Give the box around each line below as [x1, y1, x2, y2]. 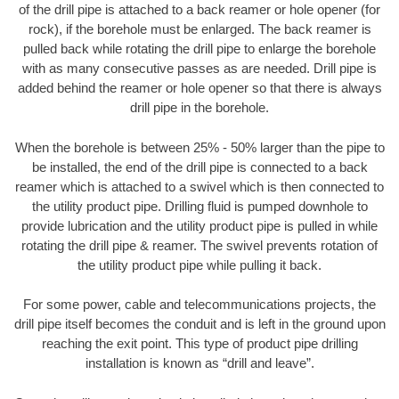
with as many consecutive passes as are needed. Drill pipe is [22, 61, 377, 77]
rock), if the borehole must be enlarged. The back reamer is [28, 21, 371, 37]
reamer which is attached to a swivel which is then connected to [15, 178, 384, 194]
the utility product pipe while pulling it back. [77, 256, 322, 273]
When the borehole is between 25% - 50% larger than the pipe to [14, 139, 385, 155]
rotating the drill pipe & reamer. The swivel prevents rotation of [21, 237, 378, 253]
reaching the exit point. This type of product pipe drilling [41, 336, 358, 352]
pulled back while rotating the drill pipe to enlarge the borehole [23, 41, 376, 57]
